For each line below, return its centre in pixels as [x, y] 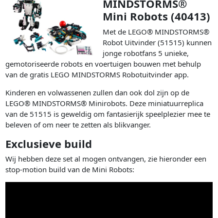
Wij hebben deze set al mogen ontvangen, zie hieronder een [106, 159]
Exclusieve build [49, 143]
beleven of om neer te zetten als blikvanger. [78, 124]
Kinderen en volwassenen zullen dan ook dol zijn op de [98, 92]
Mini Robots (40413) [157, 16]
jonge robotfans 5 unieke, [146, 53]
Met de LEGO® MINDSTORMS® [156, 31]
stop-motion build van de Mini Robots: [70, 170]
